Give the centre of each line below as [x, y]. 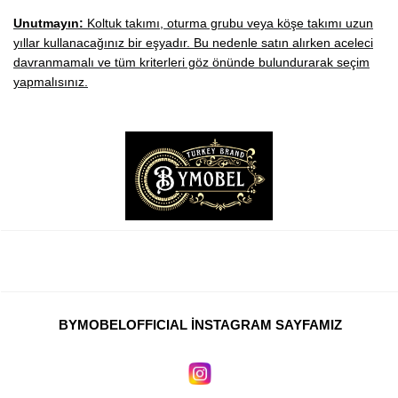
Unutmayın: [48, 23]
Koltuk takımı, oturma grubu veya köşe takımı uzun [228, 23]
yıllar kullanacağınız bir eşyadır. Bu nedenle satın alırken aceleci [193, 43]
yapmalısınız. [51, 82]
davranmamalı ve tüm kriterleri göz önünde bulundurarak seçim [191, 62]
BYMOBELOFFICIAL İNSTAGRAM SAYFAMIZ [200, 325]
